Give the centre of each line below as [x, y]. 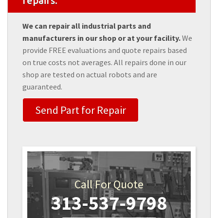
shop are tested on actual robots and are [90, 75]
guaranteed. [42, 87]
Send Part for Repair [81, 110]
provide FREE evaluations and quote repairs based [105, 50]
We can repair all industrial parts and [87, 26]
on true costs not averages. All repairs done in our [104, 63]
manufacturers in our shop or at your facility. [101, 38]
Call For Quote [109, 184]
